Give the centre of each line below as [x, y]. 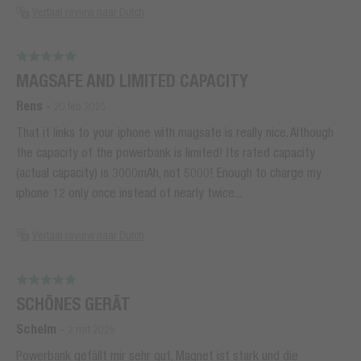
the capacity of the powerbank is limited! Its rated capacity [166, 152]
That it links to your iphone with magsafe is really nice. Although [175, 132]
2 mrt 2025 [91, 329]
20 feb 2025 [80, 106]
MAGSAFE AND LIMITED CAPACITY [132, 81]
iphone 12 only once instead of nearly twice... [129, 192]
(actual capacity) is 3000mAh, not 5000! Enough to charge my [169, 172]
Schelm [36, 329]
